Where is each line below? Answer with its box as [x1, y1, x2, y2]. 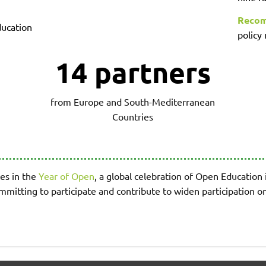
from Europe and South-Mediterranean [50, 96, 216, 108]
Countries [112, 110, 154, 123]
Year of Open [38, 170, 94, 182]
